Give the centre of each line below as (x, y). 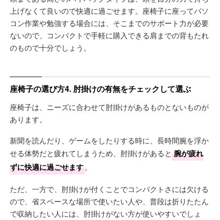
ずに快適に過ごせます (47, 167)
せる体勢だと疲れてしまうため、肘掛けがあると (91, 153)
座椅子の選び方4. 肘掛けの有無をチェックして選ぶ (100, 89)
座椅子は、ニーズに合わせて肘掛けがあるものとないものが (109, 107)
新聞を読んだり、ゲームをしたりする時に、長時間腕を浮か (109, 140)
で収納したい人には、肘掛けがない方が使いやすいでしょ (106, 213)
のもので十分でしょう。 (50, 47)
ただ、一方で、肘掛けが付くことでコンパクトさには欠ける (109, 189)
